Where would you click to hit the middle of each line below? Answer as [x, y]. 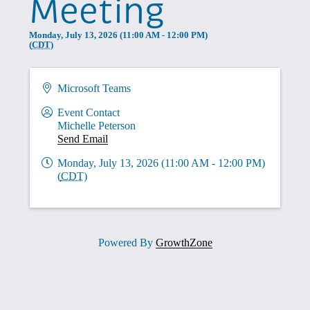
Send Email [82, 138]
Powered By [127, 242]
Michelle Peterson [96, 125]
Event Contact [88, 112]
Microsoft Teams [94, 88]
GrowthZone [184, 242]
